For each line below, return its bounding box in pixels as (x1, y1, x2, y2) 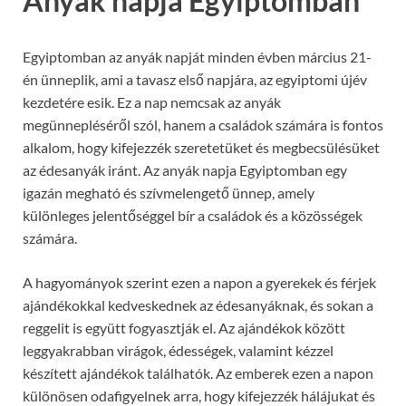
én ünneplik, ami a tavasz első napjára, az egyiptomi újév (23, 71, 367, 89)
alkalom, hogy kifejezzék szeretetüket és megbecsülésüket (23, 139, 380, 157)
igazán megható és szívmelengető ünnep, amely (23, 184, 314, 202)
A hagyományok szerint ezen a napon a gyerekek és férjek (23, 274, 376, 292)
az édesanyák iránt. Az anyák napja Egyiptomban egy (23, 161, 347, 179)
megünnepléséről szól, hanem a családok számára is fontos (23, 116, 383, 134)
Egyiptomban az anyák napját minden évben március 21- (23, 48, 372, 66)
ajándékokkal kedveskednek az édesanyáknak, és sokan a (23, 296, 373, 314)
